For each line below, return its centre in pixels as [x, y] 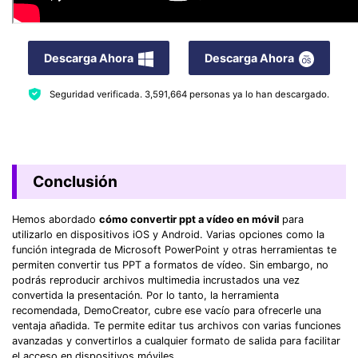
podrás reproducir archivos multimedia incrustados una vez [156, 280]
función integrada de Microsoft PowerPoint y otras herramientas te [174, 249]
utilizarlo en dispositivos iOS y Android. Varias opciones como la [168, 234]
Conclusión [75, 181]
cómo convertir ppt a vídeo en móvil [189, 219]
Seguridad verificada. [97, 94]
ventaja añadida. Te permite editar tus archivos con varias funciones [177, 325]
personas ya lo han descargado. [258, 94]
